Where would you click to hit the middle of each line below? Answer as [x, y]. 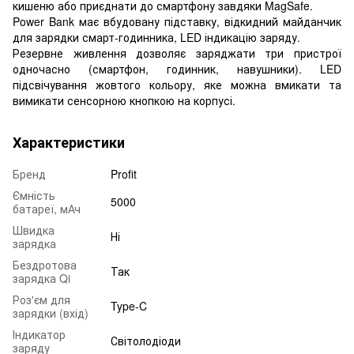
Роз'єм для [41, 299]
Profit [124, 173]
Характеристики [69, 142]
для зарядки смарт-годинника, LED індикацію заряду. [156, 37]
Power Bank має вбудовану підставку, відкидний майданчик [177, 21]
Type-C [129, 305]
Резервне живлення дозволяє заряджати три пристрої [177, 53]
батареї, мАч [47, 208]
